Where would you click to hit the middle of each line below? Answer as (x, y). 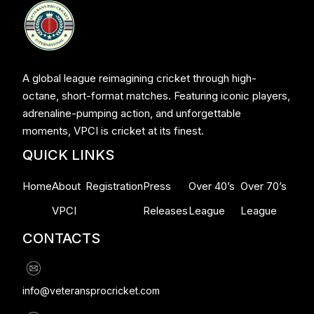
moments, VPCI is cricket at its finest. (113, 130)
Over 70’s (263, 186)
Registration (115, 186)
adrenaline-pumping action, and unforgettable (132, 113)
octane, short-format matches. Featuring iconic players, (156, 95)
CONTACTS (61, 238)
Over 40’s (212, 186)
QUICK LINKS (68, 155)
